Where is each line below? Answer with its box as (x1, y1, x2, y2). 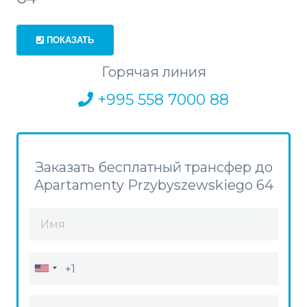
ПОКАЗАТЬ (43, 34, 94, 45)
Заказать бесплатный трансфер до (34, 159, 273, 176)
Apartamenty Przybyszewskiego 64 (34, 177, 273, 194)
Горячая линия (101, 64, 206, 81)
